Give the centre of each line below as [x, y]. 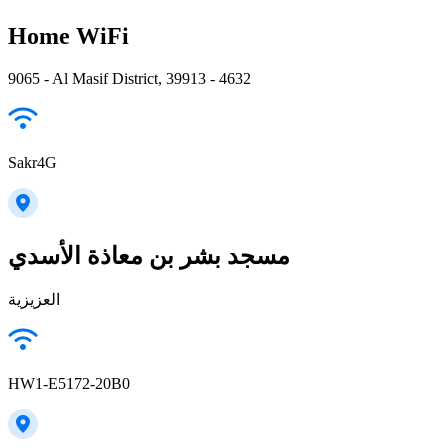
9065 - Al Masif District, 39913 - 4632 [129, 78]
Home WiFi [68, 35]
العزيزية [34, 299]
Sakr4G [32, 162]
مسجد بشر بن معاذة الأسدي [149, 255]
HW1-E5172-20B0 [69, 383]
